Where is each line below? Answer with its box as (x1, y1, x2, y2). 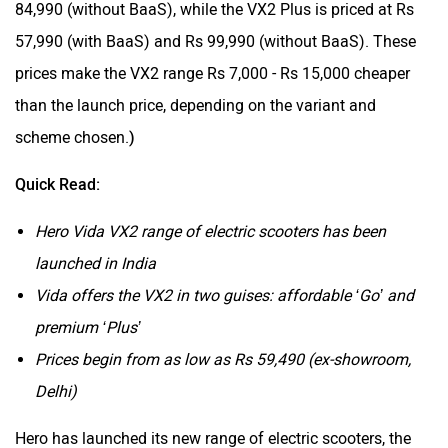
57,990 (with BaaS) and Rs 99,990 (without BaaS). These (15, 31, 416, 51)
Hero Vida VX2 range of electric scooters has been (35, 221, 386, 241)
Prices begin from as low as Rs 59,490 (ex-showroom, (35, 349, 411, 369)
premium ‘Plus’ (35, 317, 141, 337)
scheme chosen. (15, 127, 129, 147)
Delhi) (35, 381, 77, 401)
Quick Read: (15, 174, 104, 194)
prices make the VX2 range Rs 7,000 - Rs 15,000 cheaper (15, 63, 410, 83)
